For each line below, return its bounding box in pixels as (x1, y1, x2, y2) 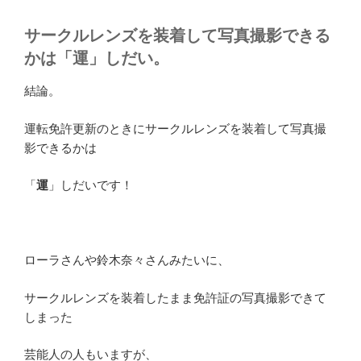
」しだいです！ (48, 178, 133, 193)
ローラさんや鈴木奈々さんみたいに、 (24, 253, 230, 268)
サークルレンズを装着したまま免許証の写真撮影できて (24, 290, 326, 305)
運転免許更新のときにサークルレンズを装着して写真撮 (24, 121, 326, 135)
